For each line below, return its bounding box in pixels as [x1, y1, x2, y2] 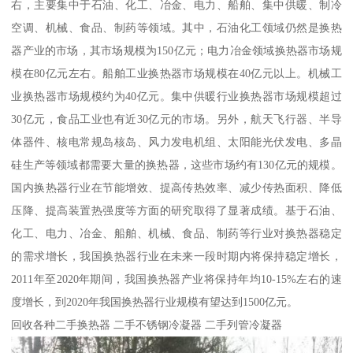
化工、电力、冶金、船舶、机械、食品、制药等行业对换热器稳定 [11, 227, 342, 240]
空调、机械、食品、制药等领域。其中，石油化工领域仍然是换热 [11, 21, 342, 35]
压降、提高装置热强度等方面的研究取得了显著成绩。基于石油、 [11, 204, 342, 217]
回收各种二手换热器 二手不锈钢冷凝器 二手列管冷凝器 [11, 318, 283, 332]
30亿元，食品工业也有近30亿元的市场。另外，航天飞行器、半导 [11, 113, 342, 126]
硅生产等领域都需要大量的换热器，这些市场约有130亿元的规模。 [11, 158, 342, 172]
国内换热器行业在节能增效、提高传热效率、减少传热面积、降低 [11, 181, 342, 195]
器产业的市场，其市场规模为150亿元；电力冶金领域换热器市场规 [11, 44, 342, 58]
